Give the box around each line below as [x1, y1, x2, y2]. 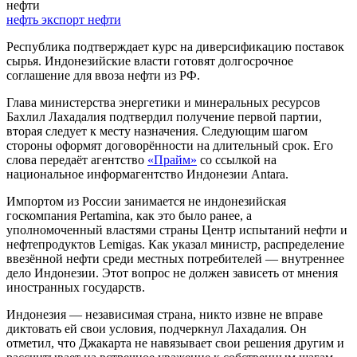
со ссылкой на [197, 152, 277, 167]
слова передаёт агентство [6, 152, 147, 167]
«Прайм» [147, 152, 197, 167]
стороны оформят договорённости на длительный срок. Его [6, 138, 333, 152]
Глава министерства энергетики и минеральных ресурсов [6, 95, 320, 109]
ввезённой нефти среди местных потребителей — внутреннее [6, 251, 344, 265]
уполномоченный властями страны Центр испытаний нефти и [6, 222, 347, 237]
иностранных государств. [6, 280, 145, 294]
